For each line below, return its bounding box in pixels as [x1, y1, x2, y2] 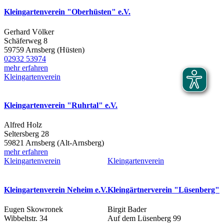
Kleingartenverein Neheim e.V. [4, 185, 107, 194]
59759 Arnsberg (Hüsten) [4, 45, 84, 54]
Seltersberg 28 [4, 129, 49, 138]
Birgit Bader [107, 204, 146, 213]
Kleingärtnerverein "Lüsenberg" [107, 185, 219, 194]
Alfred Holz [4, 120, 42, 129]
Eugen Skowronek [4, 204, 63, 213]
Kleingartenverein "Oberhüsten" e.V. [4, 7, 130, 16]
